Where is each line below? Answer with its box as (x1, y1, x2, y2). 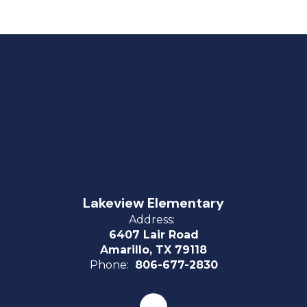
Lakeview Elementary (83, 194, 224, 212)
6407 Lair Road (108, 228, 199, 241)
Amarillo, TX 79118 (100, 243, 207, 256)
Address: (129, 213, 175, 226)
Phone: (89, 258, 129, 271)
